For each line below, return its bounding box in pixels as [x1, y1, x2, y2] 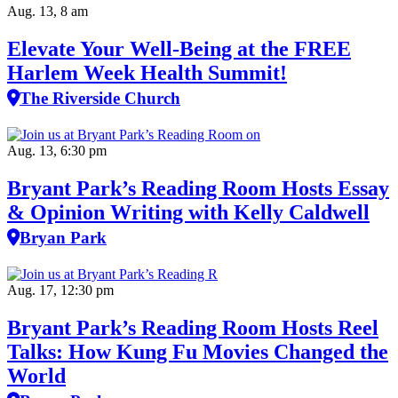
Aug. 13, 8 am [7, 4, 88, 19]
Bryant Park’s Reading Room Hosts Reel [7, 315, 378, 339]
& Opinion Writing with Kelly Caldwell [7, 200, 370, 224]
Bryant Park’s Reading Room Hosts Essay [7, 176, 389, 200]
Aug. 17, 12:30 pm [7, 282, 114, 298]
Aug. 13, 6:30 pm [7, 142, 107, 158]
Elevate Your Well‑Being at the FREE [7, 36, 351, 60]
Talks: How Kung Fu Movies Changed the [7, 339, 388, 363]
